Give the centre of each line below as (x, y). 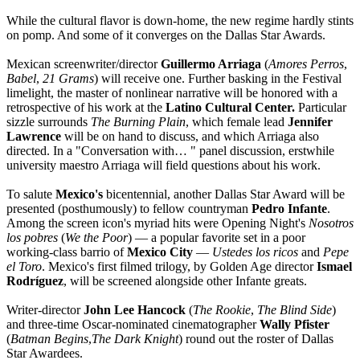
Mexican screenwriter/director (84, 64)
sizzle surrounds (49, 122)
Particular (322, 108)
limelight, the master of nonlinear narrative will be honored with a (172, 93)
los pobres (32, 238)
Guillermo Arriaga (211, 64)
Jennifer (310, 122)
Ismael (334, 267)
